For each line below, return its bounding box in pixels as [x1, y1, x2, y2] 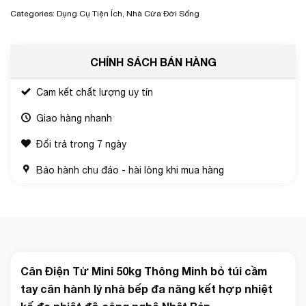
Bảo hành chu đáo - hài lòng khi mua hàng [36, 165, 224, 176]
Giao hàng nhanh [36, 113, 112, 124]
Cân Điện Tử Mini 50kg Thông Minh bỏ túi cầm [20, 264, 267, 278]
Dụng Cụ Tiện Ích [57, 8, 122, 18]
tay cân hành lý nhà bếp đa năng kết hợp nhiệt [20, 282, 273, 296]
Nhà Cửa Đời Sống [126, 8, 199, 18]
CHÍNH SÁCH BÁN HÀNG [89, 55, 217, 68]
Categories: [10, 8, 57, 18]
